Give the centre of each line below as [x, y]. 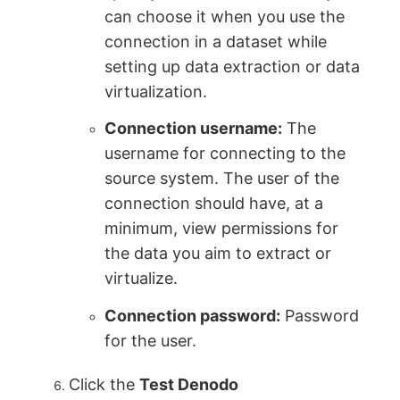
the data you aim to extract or [218, 254]
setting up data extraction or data [233, 66]
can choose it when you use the [225, 16]
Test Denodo [189, 384]
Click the [104, 384]
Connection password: [193, 315]
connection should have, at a [214, 204]
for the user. [151, 340]
